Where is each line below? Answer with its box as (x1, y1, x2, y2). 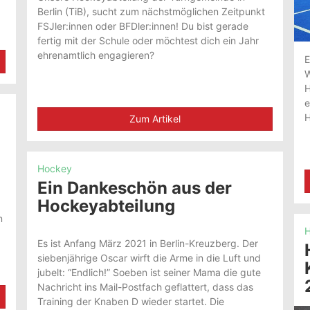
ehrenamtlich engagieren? (37, 49, 155, 62)
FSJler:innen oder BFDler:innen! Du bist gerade (37, 20, 249, 33)
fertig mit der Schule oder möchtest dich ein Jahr (37, 35, 259, 47)
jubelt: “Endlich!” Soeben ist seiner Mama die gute (37, 266, 262, 279)
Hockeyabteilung (37, 196, 176, 217)
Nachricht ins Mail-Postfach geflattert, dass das (37, 281, 254, 293)
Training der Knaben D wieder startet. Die (37, 295, 225, 308)
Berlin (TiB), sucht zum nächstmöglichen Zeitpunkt (37, 6, 266, 18)
